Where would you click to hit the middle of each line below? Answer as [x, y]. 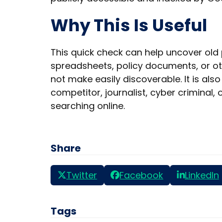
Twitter [82, 175]
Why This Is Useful [129, 25]
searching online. [88, 106]
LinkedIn [202, 175]
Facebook [141, 175]
